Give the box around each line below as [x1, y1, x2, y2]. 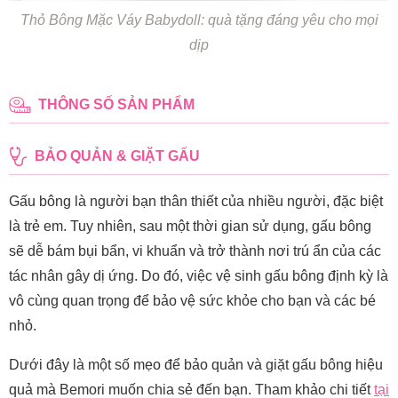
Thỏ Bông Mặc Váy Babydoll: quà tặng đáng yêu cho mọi [20, 12, 378, 28]
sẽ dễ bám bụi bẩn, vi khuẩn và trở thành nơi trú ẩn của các [9, 243, 381, 259]
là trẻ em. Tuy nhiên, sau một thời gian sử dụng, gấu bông [9, 218, 371, 234]
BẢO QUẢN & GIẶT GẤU [35, 147, 201, 163]
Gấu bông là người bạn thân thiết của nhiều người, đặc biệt [9, 193, 383, 209]
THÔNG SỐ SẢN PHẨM [38, 96, 195, 112]
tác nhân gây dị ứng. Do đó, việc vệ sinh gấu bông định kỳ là [9, 267, 388, 283]
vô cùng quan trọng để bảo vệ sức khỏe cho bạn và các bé [9, 292, 376, 308]
